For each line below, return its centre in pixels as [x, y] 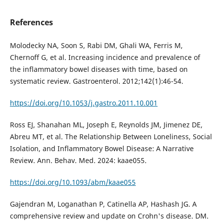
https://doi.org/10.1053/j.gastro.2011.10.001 [83, 103]
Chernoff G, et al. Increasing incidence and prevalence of [105, 57]
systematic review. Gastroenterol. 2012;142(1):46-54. [96, 81]
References [31, 23]
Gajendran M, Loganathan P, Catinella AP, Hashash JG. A [103, 204]
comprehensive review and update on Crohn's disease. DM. [109, 216]
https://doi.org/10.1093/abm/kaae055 [73, 182]
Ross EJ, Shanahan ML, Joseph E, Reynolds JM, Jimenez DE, [106, 125]
